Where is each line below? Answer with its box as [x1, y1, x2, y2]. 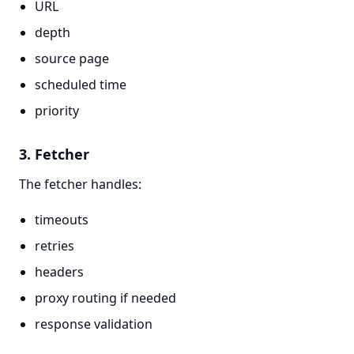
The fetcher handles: [19, 175, 141, 193]
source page [35, 50, 109, 67]
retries [35, 237, 74, 254]
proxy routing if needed [35, 289, 176, 307]
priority [35, 102, 79, 119]
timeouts [35, 211, 88, 228]
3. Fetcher [19, 145, 89, 164]
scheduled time [35, 76, 126, 93]
